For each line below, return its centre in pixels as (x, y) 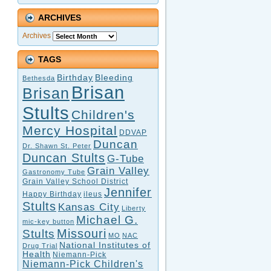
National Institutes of (105, 245)
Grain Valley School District (75, 181)
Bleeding (114, 77)
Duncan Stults (64, 158)
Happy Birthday (52, 194)
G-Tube (126, 158)
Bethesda (39, 78)
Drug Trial (40, 245)
